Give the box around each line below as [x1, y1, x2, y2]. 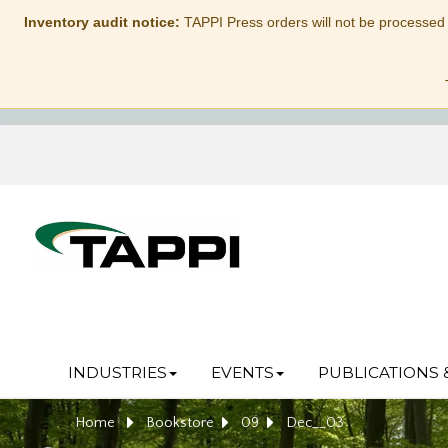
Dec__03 [286, 414, 344, 431]
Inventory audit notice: [23, 14, 180, 30]
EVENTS [210, 363, 274, 382]
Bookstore [146, 414, 214, 431]
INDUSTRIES [67, 363, 167, 382]
